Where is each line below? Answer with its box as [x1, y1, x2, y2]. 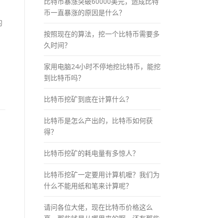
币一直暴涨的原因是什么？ [44, 7, 126, 17]
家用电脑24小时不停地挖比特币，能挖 [44, 61, 161, 71]
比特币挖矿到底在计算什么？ [44, 94, 132, 104]
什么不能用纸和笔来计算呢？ [44, 181, 132, 190]
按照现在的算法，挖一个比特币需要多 [44, 29, 160, 38]
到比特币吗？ [44, 73, 85, 82]
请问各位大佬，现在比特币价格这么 [44, 202, 153, 212]
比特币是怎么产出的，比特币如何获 [44, 115, 153, 125]
